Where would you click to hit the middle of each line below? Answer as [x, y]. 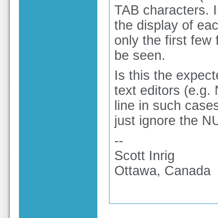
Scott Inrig [145, 156]
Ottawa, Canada [163, 171]
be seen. [140, 55]
